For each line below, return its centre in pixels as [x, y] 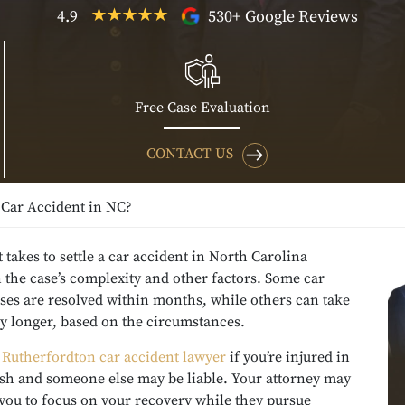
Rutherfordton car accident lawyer [114, 357]
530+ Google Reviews [281, 16]
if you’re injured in [288, 357]
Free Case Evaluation [202, 107]
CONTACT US [189, 153]
